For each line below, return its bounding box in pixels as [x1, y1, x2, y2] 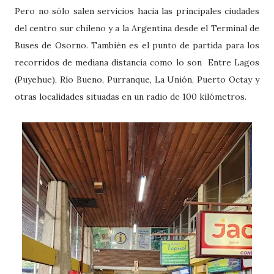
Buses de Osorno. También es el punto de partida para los [15, 40, 259, 51]
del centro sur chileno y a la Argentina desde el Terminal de [15, 23, 259, 34]
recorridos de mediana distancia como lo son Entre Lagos [15, 57, 259, 68]
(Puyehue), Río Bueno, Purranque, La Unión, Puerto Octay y [15, 74, 259, 86]
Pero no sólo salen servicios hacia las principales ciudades [15, 6, 259, 17]
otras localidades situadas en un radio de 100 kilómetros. [15, 91, 251, 103]
